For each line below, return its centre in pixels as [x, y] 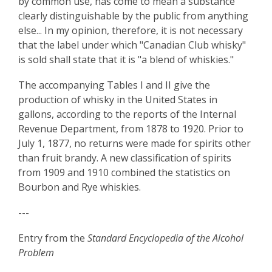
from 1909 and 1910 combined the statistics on [124, 172]
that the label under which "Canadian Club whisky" [132, 45]
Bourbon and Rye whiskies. [80, 187]
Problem [36, 253]
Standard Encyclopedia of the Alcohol [165, 238]
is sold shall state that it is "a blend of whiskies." [126, 59]
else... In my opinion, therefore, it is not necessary [131, 30]
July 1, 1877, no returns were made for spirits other [134, 143]
